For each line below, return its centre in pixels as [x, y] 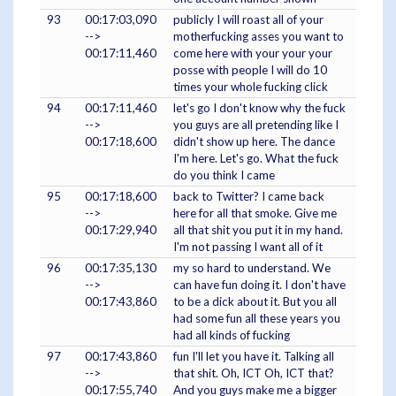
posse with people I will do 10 [250, 69]
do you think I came [224, 175]
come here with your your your [253, 53]
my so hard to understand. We [252, 267]
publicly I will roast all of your [248, 19]
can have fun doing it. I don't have [259, 284]
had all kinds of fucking [232, 335]
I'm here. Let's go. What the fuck [256, 158]
